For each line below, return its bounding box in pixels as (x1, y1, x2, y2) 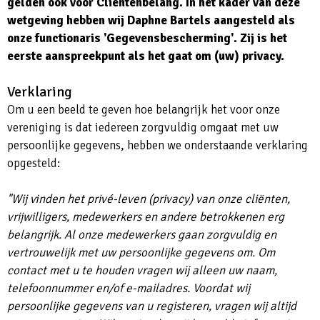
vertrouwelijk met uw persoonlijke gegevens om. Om (7, 245, 275, 261)
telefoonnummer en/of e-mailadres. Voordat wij (7, 281, 250, 296)
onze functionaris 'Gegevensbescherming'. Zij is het (7, 31, 287, 46)
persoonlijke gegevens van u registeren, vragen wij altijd (7, 299, 296, 314)
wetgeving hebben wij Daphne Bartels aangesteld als (7, 13, 295, 29)
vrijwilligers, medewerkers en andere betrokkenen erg (7, 209, 284, 225)
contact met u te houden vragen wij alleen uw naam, (7, 263, 277, 279)
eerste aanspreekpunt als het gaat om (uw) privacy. (7, 49, 290, 64)
